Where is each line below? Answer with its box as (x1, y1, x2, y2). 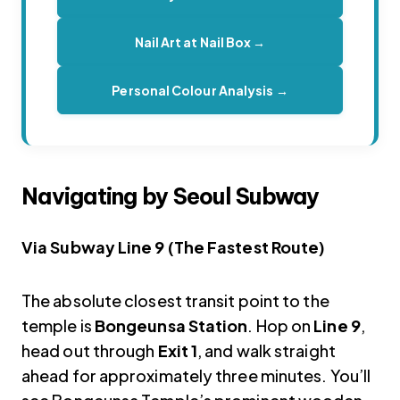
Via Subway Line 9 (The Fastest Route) (21, 237, 326, 258)
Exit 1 (157, 340, 198, 362)
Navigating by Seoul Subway (21, 182, 320, 212)
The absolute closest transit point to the (21, 290, 329, 312)
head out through (21, 340, 158, 362)
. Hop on (247, 315, 314, 337)
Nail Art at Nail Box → (134, 34, 266, 51)
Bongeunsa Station (94, 315, 248, 337)
